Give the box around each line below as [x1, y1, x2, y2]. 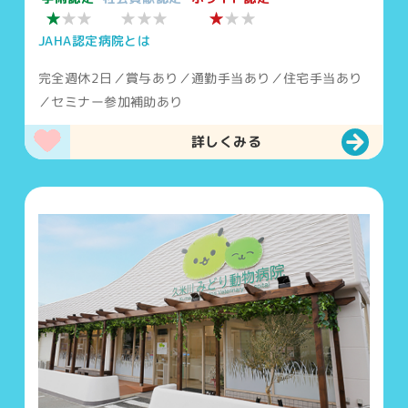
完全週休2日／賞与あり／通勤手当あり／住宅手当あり [38, 68, 362, 87]
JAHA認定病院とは [38, 31, 151, 49]
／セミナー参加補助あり [38, 92, 184, 110]
